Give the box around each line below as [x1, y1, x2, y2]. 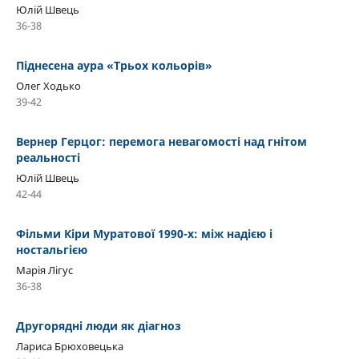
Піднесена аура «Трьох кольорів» [16, 57, 212, 73]
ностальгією [16, 241, 87, 257]
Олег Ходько [16, 78, 81, 93]
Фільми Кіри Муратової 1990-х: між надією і [16, 225, 272, 241]
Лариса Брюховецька [16, 338, 123, 353]
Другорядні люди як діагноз [16, 317, 181, 333]
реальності [16, 149, 80, 165]
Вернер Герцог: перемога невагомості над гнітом [16, 133, 307, 149]
